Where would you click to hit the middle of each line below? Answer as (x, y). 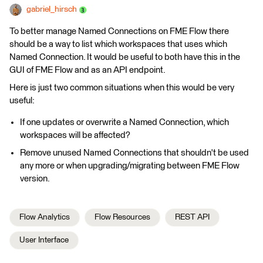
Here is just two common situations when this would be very (122, 88)
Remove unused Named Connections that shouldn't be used (134, 153)
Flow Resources (122, 217)
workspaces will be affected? (75, 135)
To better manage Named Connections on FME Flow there (119, 31)
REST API (192, 217)
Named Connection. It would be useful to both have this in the (125, 57)
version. (35, 179)
